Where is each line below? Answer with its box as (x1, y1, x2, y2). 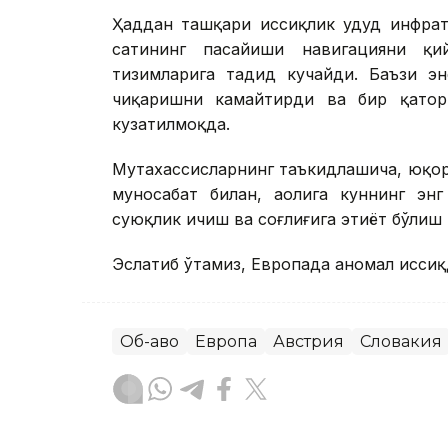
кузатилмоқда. (112, 114, 230, 135)
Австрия (273, 332, 344, 352)
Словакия (360, 332, 442, 352)
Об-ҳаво (120, 332, 179, 352)
